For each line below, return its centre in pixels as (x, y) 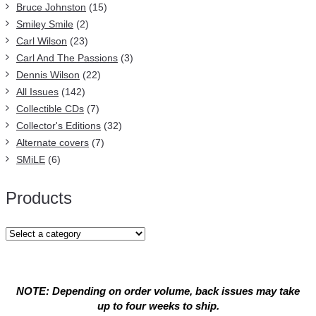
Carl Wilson (42, 41)
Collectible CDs (50, 109)
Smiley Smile (45, 24)
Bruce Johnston (51, 7)
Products (39, 198)
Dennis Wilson (48, 75)
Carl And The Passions (67, 58)
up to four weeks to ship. (158, 306)
